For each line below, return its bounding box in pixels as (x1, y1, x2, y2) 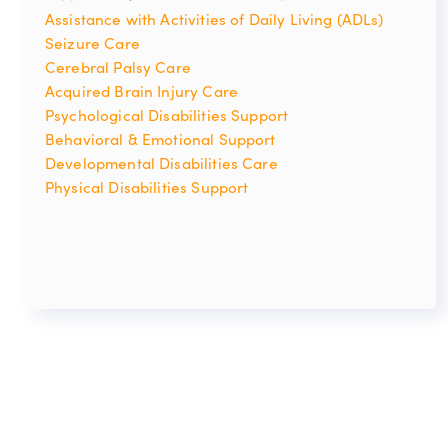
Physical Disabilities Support (45, 176, 249, 198)
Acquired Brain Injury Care (45, 80, 238, 102)
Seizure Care (45, 32, 140, 54)
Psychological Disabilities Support (45, 104, 289, 126)
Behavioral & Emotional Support (45, 128, 276, 150)
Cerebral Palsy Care (45, 56, 191, 78)
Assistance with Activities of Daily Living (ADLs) (45, 8, 384, 30)
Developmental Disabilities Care (45, 152, 278, 174)
